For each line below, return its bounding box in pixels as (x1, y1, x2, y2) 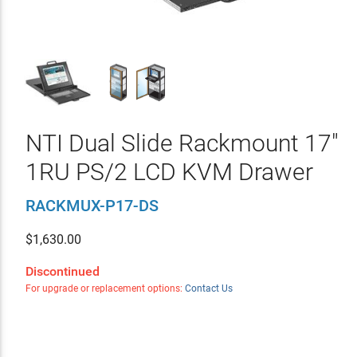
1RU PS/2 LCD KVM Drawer (25, 158, 313, 186)
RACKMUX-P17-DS (25, 196, 159, 215)
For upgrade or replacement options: (25, 283, 185, 294)
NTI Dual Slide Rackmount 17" (25, 129, 339, 157)
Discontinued (25, 264, 100, 279)
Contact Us (184, 283, 233, 294)
